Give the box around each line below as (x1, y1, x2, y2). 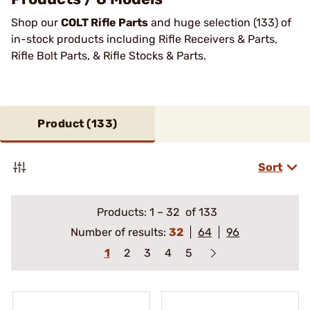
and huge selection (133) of (148, 16, 291, 29)
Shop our (11, 16, 61, 29)
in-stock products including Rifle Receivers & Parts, (11, 33, 277, 46)
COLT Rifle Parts (61, 16, 148, 29)
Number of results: (71, 226, 169, 239)
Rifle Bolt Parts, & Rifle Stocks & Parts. (11, 49, 209, 62)
